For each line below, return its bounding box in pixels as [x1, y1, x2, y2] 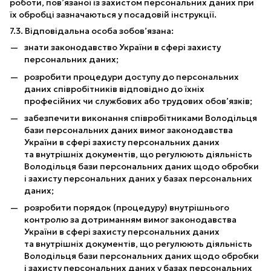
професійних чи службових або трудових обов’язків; [24, 95, 252, 106]
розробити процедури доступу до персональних [24, 71, 239, 82]
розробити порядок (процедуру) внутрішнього [24, 202, 229, 214]
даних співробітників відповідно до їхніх [24, 83, 204, 94]
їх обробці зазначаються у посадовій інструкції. [10, 9, 217, 21]
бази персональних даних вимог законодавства [24, 125, 233, 136]
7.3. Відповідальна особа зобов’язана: [10, 25, 174, 37]
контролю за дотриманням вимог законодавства [24, 214, 237, 226]
